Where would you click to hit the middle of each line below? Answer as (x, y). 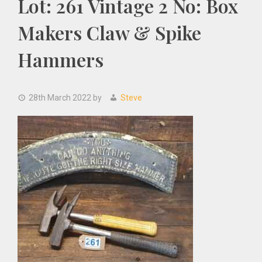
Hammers (61, 59)
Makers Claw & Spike (109, 32)
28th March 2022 (60, 98)
